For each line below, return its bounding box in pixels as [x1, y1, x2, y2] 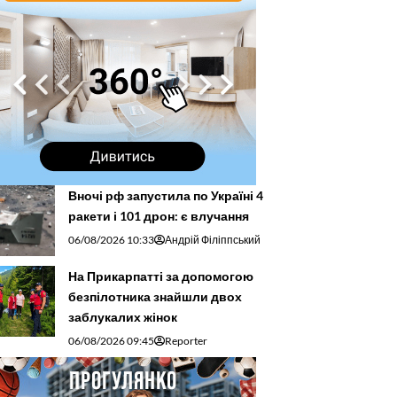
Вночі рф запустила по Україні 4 [68, 187, 263, 203]
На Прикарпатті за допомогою [68, 268, 253, 284]
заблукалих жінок [68, 308, 177, 324]
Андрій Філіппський [165, 232, 261, 246]
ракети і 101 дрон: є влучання [68, 207, 249, 223]
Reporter [165, 333, 207, 347]
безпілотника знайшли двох [68, 288, 242, 304]
